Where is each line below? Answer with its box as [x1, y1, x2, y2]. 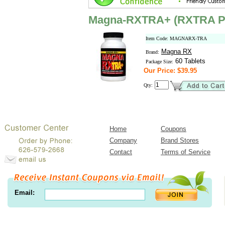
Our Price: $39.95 [144, 67, 197, 74]
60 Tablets [173, 57, 205, 65]
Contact [109, 148, 132, 156]
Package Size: [146, 59, 173, 64]
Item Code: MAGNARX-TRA [146, 36, 207, 41]
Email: [14, 189, 35, 196]
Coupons [161, 125, 186, 133]
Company [109, 137, 137, 144]
